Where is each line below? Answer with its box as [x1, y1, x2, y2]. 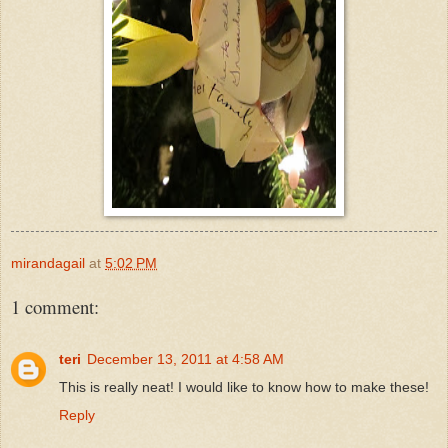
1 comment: [11, 293, 99, 319]
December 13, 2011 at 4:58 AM [87, 350, 284, 367]
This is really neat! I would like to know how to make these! [59, 378, 429, 395]
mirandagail [11, 254, 85, 271]
